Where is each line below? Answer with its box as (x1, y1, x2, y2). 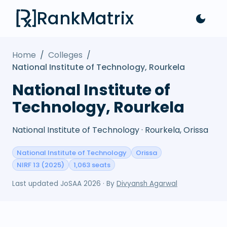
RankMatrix (36, 6, 134, 30)
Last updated (12, 179, 60, 188)
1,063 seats (73, 160, 110, 170)
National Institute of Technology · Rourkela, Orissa (12, 124, 208, 136)
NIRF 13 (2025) (17, 160, 64, 170)
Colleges (48, 49, 83, 61)
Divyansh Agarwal (117, 179, 177, 188)
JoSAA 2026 (60, 179, 101, 188)
